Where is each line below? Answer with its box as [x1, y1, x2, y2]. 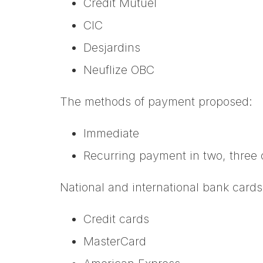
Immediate [83, 126, 139, 141]
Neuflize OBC [83, 63, 154, 77]
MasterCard [83, 234, 146, 249]
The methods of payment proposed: [60, 95, 252, 109]
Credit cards [83, 212, 149, 227]
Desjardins [83, 41, 140, 55]
